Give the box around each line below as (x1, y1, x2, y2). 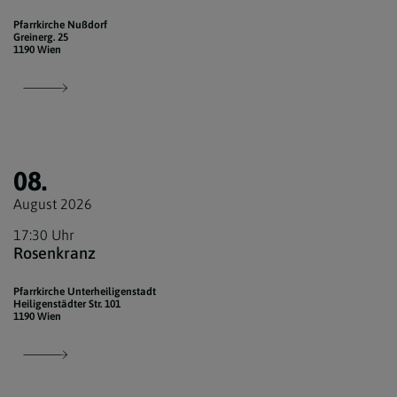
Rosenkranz (13, 244, 96, 263)
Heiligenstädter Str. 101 (13, 298, 121, 311)
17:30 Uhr (13, 227, 74, 244)
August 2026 (13, 196, 92, 213)
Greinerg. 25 (13, 31, 68, 44)
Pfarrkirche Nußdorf (13, 19, 107, 32)
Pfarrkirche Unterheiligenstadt (13, 285, 156, 299)
